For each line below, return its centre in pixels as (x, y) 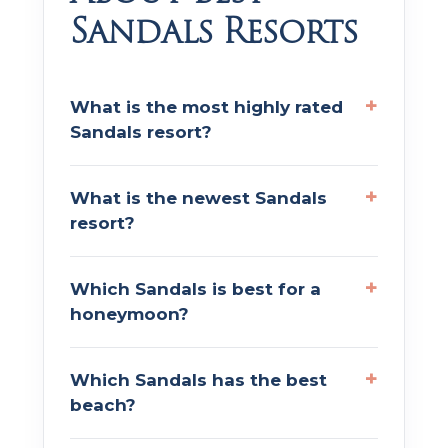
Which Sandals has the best (198, 379)
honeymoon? (129, 313)
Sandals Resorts (214, 30)
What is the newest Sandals (198, 197)
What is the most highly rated (206, 106)
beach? (103, 404)
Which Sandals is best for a (195, 288)
